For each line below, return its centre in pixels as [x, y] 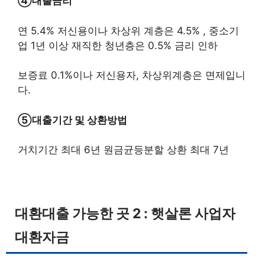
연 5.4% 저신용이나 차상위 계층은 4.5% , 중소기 [128, 30]
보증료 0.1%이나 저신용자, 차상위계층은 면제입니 [132, 75]
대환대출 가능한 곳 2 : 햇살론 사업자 [125, 214]
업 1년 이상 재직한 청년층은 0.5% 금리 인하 [118, 45]
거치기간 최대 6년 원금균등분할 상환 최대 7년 [123, 150]
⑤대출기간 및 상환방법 [72, 120]
